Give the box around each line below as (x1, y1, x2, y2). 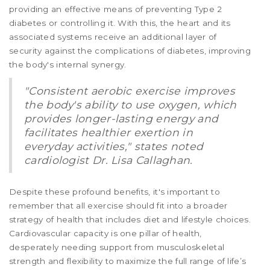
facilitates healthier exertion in (24, 126, 193, 139)
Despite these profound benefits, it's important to (9, 187, 220, 197)
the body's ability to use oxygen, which (24, 98, 237, 111)
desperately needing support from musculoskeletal (9, 242, 225, 253)
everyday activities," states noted (24, 140, 204, 153)
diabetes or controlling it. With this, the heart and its (9, 18, 231, 28)
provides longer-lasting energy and (24, 112, 219, 125)
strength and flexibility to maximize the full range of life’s (9, 256, 246, 266)
